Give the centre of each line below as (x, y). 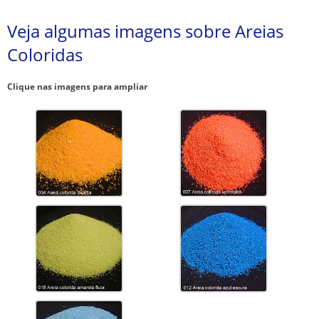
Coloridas (45, 54)
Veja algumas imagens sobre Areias (145, 31)
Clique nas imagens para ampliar (77, 86)
